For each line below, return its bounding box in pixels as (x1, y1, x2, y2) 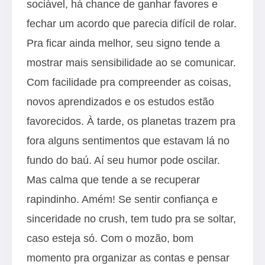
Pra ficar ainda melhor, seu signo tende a (27, 37, 220, 49)
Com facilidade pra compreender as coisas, (27, 76, 231, 88)
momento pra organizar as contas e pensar (27, 251, 230, 264)
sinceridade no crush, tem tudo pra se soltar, (27, 212, 236, 225)
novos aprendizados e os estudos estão (27, 95, 214, 108)
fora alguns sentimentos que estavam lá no (27, 134, 230, 147)
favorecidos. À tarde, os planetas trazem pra (27, 115, 235, 127)
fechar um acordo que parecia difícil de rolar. (27, 17, 237, 30)
